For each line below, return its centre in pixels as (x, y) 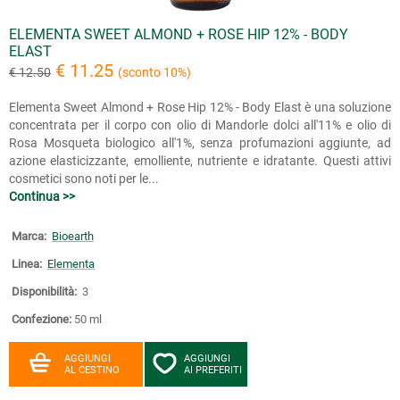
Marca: (29, 236)
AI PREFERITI (213, 370)
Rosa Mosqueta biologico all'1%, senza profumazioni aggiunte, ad (200, 142)
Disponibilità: (44, 291)
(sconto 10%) (154, 72)
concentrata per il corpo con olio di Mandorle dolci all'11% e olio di (200, 125)
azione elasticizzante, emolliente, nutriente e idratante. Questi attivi (200, 160)
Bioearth (73, 236)
